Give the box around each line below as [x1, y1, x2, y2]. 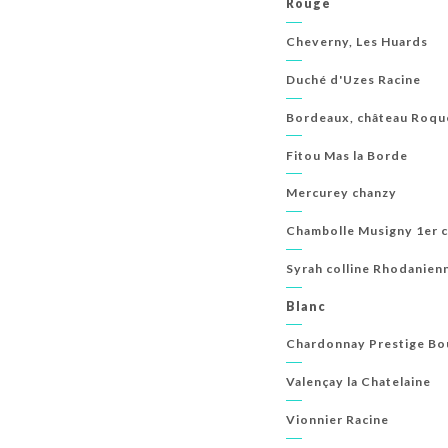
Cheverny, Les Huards [286, 34, 429, 50]
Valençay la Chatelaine [286, 374, 432, 390]
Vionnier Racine [286, 411, 390, 427]
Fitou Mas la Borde [286, 147, 409, 163]
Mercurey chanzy [286, 185, 398, 201]
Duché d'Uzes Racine [286, 71, 422, 87]
